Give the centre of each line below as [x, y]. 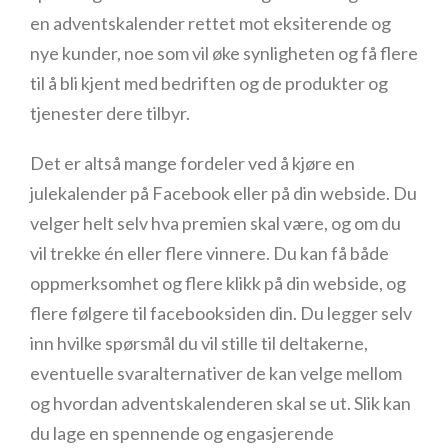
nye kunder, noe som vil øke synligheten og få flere [224, 53]
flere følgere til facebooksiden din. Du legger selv [221, 313]
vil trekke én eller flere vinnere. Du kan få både [209, 253]
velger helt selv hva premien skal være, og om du [215, 223]
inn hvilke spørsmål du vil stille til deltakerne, [199, 343]
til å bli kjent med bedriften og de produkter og [209, 83]
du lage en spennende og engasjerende [182, 433]
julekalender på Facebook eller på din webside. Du [223, 193]
